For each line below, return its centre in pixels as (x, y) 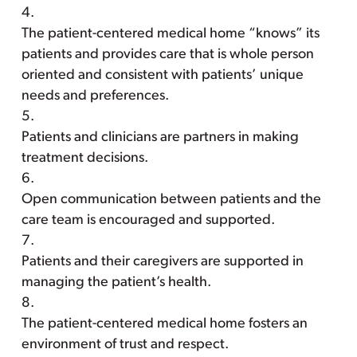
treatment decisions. (84, 158)
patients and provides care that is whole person (167, 55)
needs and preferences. (95, 96)
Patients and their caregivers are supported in (162, 262)
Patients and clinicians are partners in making (160, 137)
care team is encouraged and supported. (148, 220)
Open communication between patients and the (171, 200)
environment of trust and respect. (125, 345)
